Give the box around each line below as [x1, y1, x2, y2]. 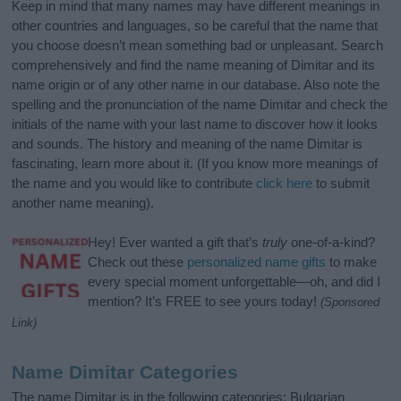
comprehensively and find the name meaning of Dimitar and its [12, 57, 376, 73]
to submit [312, 175, 371, 192]
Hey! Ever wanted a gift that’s [88, 235, 263, 251]
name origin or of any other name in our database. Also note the [12, 77, 380, 93]
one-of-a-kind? [287, 235, 376, 251]
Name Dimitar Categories [12, 362, 239, 383]
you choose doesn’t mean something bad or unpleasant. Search [12, 38, 384, 54]
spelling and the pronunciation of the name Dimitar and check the [12, 97, 388, 113]
